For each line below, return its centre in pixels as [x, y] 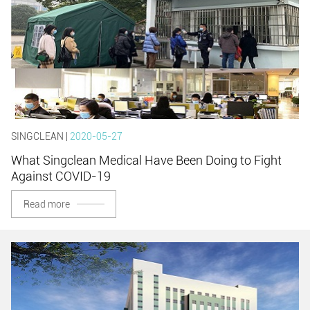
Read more [46, 204]
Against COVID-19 [61, 176]
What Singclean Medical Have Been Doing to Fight [146, 160]
